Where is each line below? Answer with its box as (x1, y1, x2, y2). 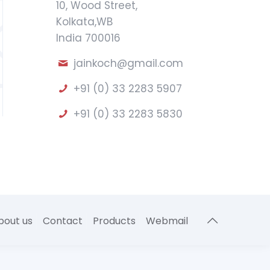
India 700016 (56, 31, 121, 45)
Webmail (145, 214, 188, 228)
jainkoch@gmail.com (73, 56, 183, 71)
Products (92, 214, 136, 228)
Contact (42, 214, 83, 228)
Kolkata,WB (56, 14, 113, 29)
